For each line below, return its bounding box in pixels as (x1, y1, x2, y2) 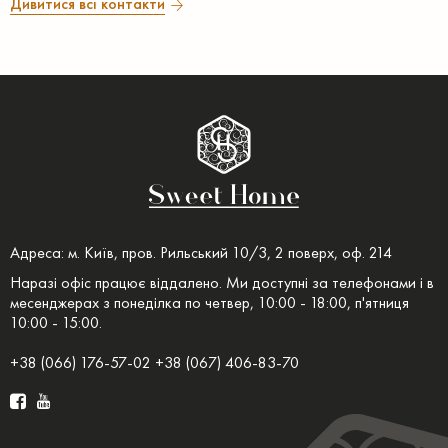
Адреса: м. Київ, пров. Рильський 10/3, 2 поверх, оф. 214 (10, 242, 392, 264)
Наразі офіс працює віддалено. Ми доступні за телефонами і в (10, 272, 434, 294)
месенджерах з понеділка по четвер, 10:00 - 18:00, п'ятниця (10, 292, 409, 314)
